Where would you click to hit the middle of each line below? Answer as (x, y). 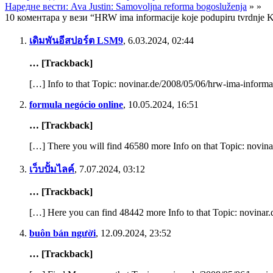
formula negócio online (76, 104)
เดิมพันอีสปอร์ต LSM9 (76, 40)
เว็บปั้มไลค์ (52, 169)
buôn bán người (62, 233)
